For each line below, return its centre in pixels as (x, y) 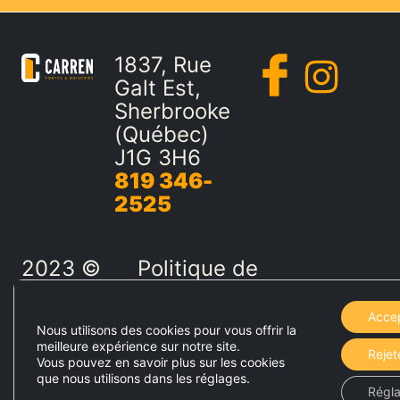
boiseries (68, 338)
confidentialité (210, 292)
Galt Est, (157, 88)
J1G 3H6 (157, 158)
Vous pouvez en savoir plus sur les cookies (161, 362)
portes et (68, 315)
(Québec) (161, 134)
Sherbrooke (172, 111)
